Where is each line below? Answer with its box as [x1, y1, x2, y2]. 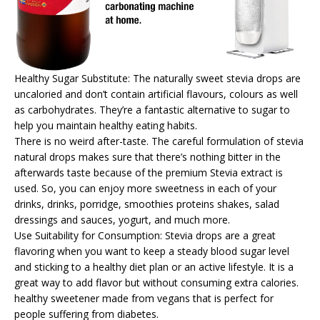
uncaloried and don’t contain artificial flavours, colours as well [14, 86, 298, 101]
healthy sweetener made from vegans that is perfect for [14, 291, 274, 305]
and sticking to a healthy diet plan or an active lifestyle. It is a [14, 259, 294, 274]
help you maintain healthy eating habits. [14, 118, 197, 132]
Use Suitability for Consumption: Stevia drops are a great [14, 228, 276, 242]
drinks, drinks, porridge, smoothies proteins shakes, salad [14, 196, 279, 211]
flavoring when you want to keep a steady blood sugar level [14, 244, 289, 258]
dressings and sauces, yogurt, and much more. [14, 212, 230, 226]
